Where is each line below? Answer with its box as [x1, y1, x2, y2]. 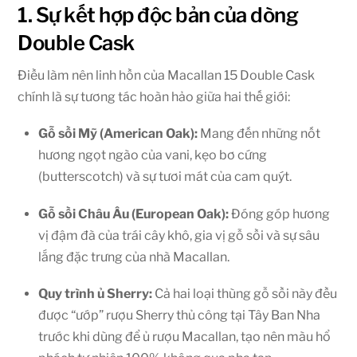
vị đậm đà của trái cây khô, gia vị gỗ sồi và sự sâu [38, 227, 320, 243]
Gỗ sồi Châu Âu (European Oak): [38, 206, 229, 222]
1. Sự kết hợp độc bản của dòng [18, 2, 299, 27]
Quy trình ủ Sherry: [38, 285, 152, 301]
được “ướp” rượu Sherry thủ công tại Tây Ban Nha [38, 307, 320, 323]
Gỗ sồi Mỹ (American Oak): [38, 126, 198, 142]
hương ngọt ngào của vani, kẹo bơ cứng [38, 147, 267, 163]
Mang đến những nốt [198, 126, 320, 142]
